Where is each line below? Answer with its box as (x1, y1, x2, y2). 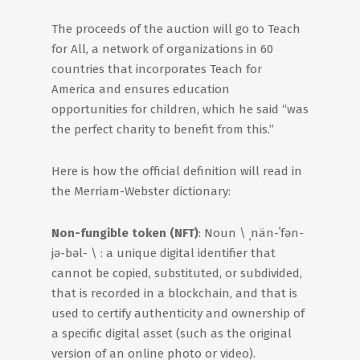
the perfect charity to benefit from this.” (51, 122, 274, 137)
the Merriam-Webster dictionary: (51, 184, 231, 198)
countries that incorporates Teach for (51, 62, 262, 76)
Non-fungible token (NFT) (51, 226, 198, 240)
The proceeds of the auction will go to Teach (51, 22, 301, 36)
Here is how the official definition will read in (51, 164, 302, 178)
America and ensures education (51, 82, 230, 96)
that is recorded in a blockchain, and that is (51, 286, 297, 301)
